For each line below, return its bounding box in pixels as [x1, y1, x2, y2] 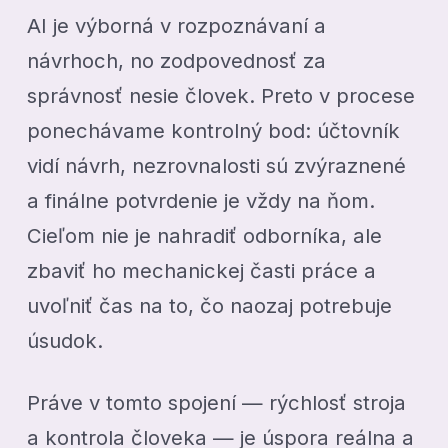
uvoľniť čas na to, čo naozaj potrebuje [27, 293, 393, 319]
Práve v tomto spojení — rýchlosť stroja [27, 390, 407, 416]
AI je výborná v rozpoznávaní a [27, 13, 327, 39]
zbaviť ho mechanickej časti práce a [27, 258, 377, 284]
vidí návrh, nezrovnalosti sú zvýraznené [27, 153, 407, 179]
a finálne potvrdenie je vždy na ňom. [27, 188, 376, 214]
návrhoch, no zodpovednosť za [27, 48, 327, 74]
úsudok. [27, 328, 104, 354]
